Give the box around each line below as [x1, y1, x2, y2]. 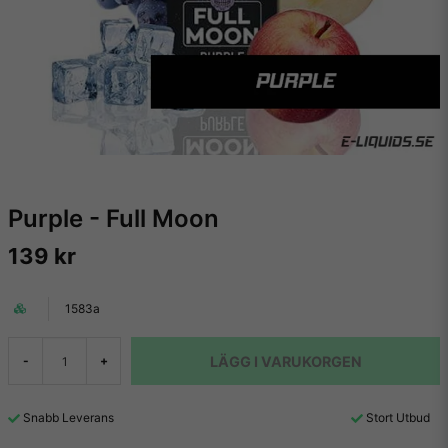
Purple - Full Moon [8, 204, 219, 233]
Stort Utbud [366, 410, 430, 425]
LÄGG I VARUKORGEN [209, 352, 362, 370]
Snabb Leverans [23, 410, 114, 425]
